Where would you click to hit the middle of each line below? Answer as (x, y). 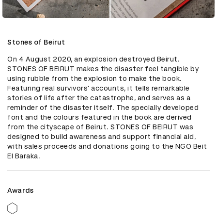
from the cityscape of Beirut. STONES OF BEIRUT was (100, 127)
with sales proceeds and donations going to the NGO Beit (107, 146)
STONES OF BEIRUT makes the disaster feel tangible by (103, 69)
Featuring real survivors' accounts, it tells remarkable (99, 88)
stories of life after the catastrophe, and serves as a (99, 98)
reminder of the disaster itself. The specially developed (103, 107)
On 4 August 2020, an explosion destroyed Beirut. (93, 59)
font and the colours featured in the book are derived (100, 117)
